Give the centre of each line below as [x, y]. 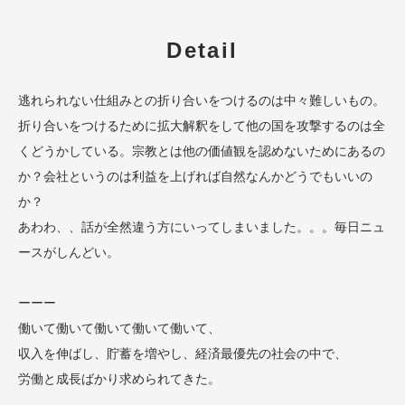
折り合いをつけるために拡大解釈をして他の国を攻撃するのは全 [202, 126]
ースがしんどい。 [69, 252]
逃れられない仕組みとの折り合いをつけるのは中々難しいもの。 [202, 100]
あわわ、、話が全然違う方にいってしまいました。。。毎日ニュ [202, 227]
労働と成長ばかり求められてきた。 [119, 379]
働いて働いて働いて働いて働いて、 [119, 328]
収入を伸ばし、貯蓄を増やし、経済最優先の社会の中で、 [183, 353]
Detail [202, 50]
